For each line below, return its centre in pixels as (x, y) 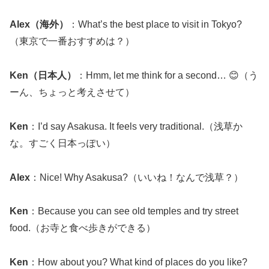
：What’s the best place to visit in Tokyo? (155, 25)
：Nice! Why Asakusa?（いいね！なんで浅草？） (137, 177)
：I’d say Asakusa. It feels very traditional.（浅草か (135, 126)
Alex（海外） (39, 25)
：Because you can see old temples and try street (133, 211)
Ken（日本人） (43, 75)
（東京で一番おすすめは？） (72, 41)
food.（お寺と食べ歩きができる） (83, 228)
